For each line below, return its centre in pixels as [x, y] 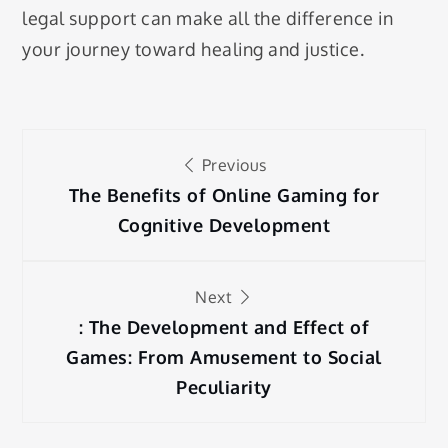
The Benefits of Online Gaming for [224, 195]
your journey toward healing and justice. [193, 48]
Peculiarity [224, 387]
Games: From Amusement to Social [224, 357]
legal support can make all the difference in [208, 17]
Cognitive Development [224, 225]
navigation [128, 209]
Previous [232, 165]
